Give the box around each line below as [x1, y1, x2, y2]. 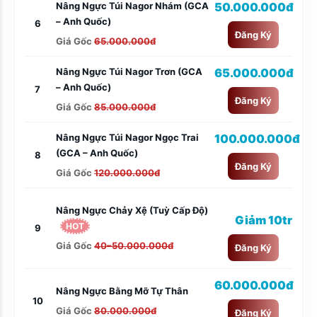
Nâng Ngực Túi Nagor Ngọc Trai [56, 131, 199, 143]
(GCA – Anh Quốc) [56, 146, 138, 158]
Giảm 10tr [235, 212, 292, 227]
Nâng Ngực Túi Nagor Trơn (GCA [56, 65, 202, 77]
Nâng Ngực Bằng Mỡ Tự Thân [56, 285, 188, 297]
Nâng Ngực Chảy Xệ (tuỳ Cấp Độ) [56, 204, 208, 217]
